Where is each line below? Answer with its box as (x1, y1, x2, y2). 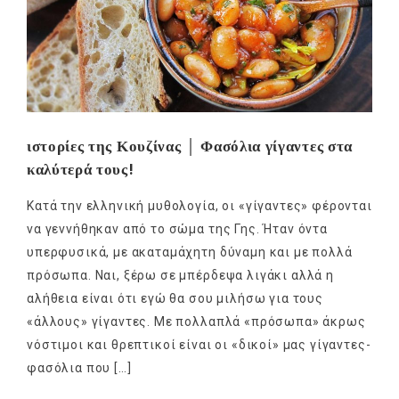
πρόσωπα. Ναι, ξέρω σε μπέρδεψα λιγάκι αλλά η (27, 267, 334, 282)
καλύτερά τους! (27, 158, 134, 180)
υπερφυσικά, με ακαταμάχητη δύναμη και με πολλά (27, 244, 353, 259)
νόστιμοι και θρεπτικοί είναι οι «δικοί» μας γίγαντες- (27, 337, 371, 352)
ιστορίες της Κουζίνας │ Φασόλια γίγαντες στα (27, 134, 353, 157)
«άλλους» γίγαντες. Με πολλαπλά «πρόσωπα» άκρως (27, 313, 366, 329)
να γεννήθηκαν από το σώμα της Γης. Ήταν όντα (27, 221, 328, 236)
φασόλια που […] (27, 360, 132, 375)
